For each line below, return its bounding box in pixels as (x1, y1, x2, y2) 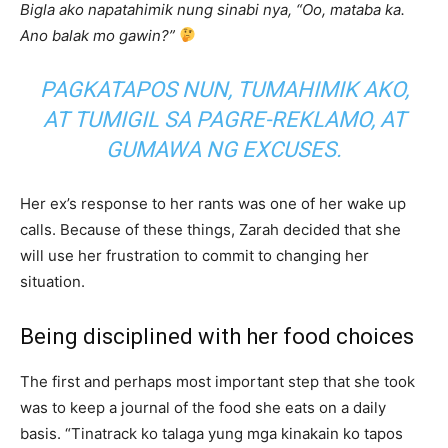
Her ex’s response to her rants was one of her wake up (20, 193, 406, 213)
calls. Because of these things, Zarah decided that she (20, 219, 401, 239)
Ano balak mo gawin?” (20, 25, 179, 45)
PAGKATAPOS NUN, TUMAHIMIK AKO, (39, 76, 409, 102)
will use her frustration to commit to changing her (20, 245, 369, 265)
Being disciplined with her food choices (20, 323, 414, 349)
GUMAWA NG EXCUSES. (106, 136, 342, 162)
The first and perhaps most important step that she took (20, 371, 415, 391)
